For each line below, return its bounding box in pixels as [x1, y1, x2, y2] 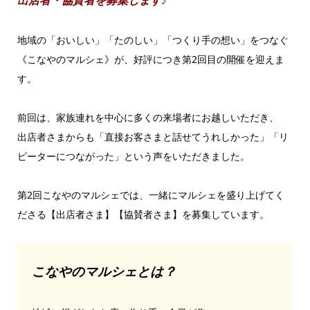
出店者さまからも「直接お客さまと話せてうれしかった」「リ [17, 130, 289, 144]
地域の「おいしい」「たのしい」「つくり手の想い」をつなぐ [17, 33, 289, 47]
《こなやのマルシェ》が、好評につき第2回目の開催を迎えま [17, 53, 284, 66]
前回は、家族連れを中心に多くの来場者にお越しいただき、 [17, 111, 279, 125]
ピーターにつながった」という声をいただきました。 [17, 149, 250, 163]
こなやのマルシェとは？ [31, 262, 176, 280]
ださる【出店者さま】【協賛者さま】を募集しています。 [17, 208, 269, 221]
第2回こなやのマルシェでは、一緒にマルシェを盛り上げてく [17, 188, 284, 202]
